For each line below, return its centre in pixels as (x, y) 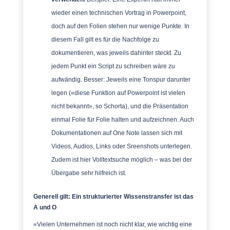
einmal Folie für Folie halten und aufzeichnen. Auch (122, 120)
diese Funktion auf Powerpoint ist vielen (130, 93)
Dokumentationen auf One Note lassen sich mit (117, 133)
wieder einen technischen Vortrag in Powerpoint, (119, 13)
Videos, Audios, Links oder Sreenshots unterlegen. (121, 146)
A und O (45, 207)
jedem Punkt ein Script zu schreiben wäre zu (113, 66)
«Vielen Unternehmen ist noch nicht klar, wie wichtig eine (112, 224)
